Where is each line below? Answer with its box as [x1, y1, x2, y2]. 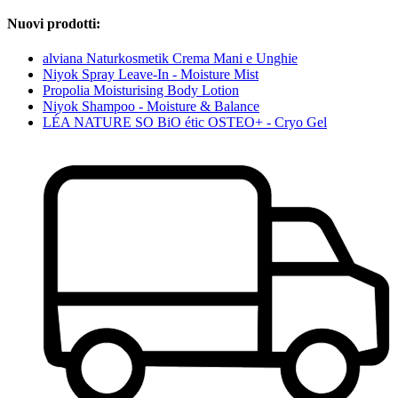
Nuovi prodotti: [7, 15, 100, 31]
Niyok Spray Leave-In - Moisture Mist [43, 66, 259, 82]
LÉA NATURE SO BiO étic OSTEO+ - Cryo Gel [43, 114, 327, 130]
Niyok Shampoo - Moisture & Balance [43, 98, 259, 114]
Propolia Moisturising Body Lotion [43, 82, 239, 98]
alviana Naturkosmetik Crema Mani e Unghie [43, 50, 298, 66]
